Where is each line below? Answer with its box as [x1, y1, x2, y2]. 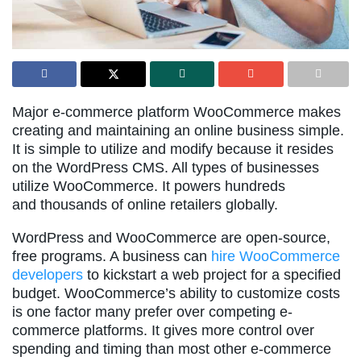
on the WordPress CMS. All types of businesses [12, 160, 319, 176]
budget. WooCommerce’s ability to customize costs [12, 285, 340, 302]
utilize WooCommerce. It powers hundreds [12, 178, 285, 195]
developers [12, 267, 83, 284]
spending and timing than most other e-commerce [12, 341, 331, 358]
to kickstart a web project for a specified [83, 267, 341, 284]
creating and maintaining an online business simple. [12, 122, 344, 139]
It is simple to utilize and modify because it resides [12, 141, 334, 158]
